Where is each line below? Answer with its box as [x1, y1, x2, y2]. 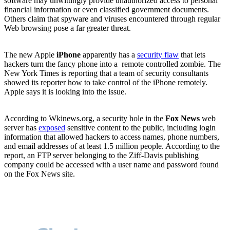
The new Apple [4, 50, 56, 59]
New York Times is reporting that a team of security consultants [4, 68, 208, 78]
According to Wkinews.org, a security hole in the [4, 113, 165, 123]
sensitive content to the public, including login [65, 123, 216, 132]
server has [4, 123, 39, 132]
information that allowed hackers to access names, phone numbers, [4, 132, 219, 141]
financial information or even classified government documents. [4, 5, 209, 14]
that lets [179, 50, 205, 59]
